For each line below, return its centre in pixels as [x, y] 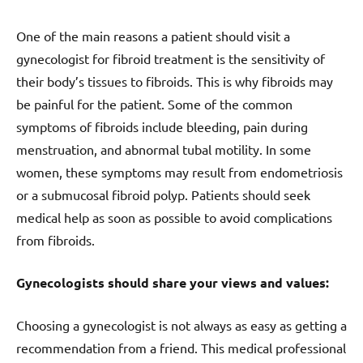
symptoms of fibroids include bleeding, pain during [162, 127]
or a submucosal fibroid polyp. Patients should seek [163, 195]
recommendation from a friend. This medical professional [181, 348]
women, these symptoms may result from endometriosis [179, 172]
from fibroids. [56, 240]
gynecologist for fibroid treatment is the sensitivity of [171, 59]
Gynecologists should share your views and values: [173, 283]
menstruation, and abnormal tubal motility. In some [164, 149]
